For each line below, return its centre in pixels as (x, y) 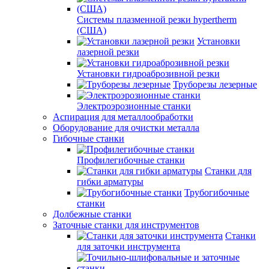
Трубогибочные (217, 192)
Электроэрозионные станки (134, 106)
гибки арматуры (110, 182)
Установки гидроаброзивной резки (148, 74)
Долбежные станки (92, 214)
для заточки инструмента (128, 246)
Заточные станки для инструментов (126, 225)
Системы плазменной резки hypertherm (157, 20)
